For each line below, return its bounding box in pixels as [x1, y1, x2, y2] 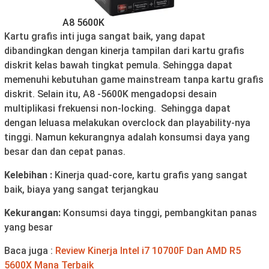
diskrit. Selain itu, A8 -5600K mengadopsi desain [4, 88, 217, 100]
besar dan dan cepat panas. [4, 145, 125, 157]
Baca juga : [4, 244, 55, 256]
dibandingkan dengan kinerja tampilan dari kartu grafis [4, 44, 244, 56]
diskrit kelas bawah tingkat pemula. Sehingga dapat [4, 59, 232, 71]
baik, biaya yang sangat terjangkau [4, 183, 159, 195]
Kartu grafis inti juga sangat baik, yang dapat [4, 30, 205, 42]
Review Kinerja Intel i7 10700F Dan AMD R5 [55, 244, 241, 256]
